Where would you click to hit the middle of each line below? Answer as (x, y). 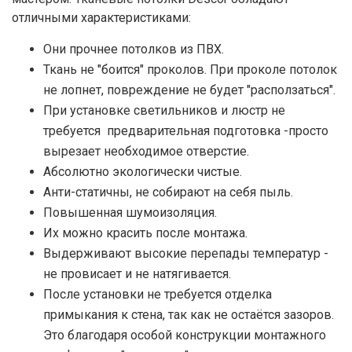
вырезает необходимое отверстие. (146, 152)
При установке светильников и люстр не (164, 111)
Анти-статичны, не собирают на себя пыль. (168, 192)
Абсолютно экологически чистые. (143, 172)
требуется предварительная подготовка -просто (186, 131)
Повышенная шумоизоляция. (130, 213)
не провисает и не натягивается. (137, 274)
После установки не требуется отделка (158, 295)
